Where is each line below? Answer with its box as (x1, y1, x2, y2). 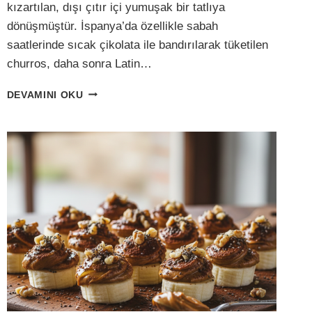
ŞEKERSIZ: (82, 130, 139, 141)
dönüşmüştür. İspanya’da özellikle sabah (6, 19, 218, 33)
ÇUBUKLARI (82, 203, 145, 214)
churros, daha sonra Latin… (6, 56, 152, 70)
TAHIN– (82, 159, 120, 170)
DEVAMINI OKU (6, 89, 84, 100)
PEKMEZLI (82, 173, 136, 185)
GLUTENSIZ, (82, 86, 146, 97)
